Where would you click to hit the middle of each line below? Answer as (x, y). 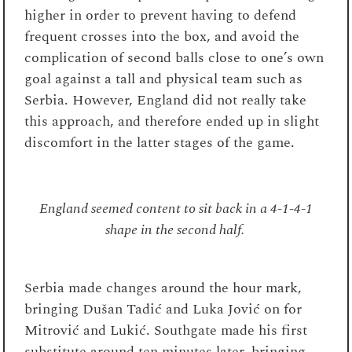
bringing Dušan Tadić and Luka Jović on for (163, 309)
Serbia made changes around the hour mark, (163, 288)
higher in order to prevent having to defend (161, 15)
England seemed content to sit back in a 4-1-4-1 (176, 208)
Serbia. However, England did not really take (166, 100)
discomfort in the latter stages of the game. (164, 142)
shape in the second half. (176, 229)
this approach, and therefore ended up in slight (172, 121)
